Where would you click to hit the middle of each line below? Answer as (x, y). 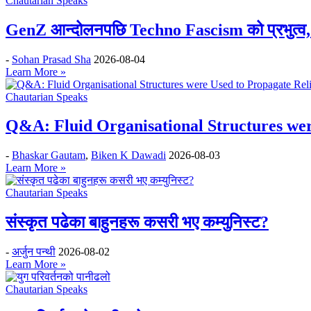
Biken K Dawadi (128, 155)
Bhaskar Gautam (49, 155)
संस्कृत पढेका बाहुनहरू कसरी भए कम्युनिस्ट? (137, 222)
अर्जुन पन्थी (34, 252)
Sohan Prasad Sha (51, 59)
